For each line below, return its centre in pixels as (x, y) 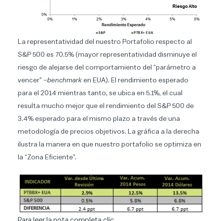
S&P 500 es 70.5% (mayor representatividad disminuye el (107, 55)
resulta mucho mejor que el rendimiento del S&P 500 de (106, 106)
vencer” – (33, 80)
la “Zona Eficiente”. (47, 157)
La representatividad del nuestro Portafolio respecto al (105, 42)
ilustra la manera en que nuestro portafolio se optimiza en (110, 145)
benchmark (65, 80)
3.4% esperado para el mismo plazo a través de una (99, 119)
